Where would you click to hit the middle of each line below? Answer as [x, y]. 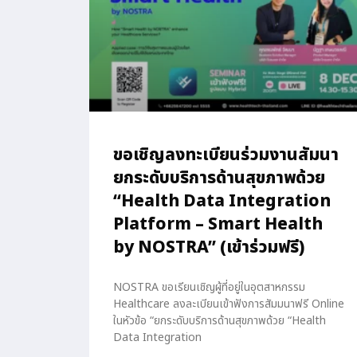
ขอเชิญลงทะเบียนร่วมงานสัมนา [226, 155]
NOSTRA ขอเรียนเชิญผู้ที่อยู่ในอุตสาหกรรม [209, 287]
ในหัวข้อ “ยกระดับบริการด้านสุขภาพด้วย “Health [220, 320]
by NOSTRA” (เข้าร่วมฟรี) [209, 247]
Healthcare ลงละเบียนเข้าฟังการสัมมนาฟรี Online [229, 304]
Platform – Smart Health [218, 224]
